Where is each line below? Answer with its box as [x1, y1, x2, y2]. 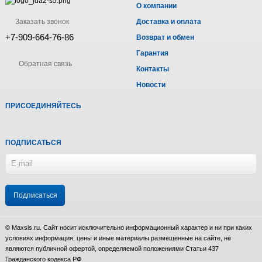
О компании [136, 1, 177, 10]
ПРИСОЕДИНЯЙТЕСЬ [5, 101, 81, 110]
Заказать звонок [13, 17, 70, 26]
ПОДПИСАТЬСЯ [5, 138, 61, 147]
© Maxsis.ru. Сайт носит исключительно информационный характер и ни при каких [5, 223, 252, 231]
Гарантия [136, 49, 168, 57]
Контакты [136, 64, 169, 73]
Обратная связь [17, 59, 73, 68]
